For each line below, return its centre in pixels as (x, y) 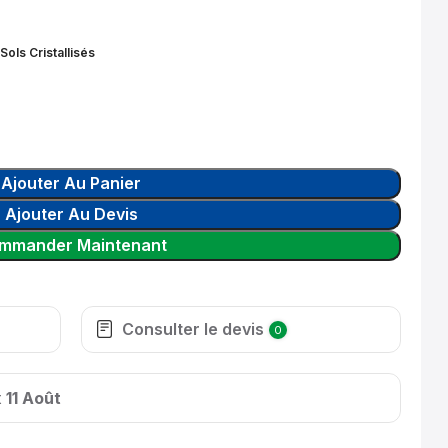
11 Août (34, 397)
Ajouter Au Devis (71, 214)
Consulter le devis (193, 329)
